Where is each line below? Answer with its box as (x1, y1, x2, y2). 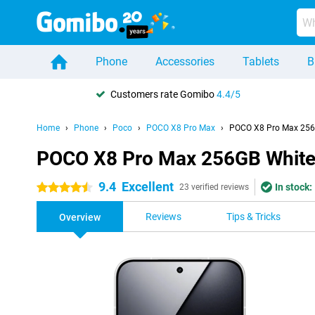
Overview (59, 212, 101, 223)
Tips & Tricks (226, 211, 281, 222)
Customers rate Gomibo (110, 88, 217, 100)
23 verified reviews (179, 182, 249, 192)
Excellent (122, 179, 174, 194)
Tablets (243, 55, 279, 68)
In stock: (275, 181, 312, 193)
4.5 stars (37, 182, 75, 193)
